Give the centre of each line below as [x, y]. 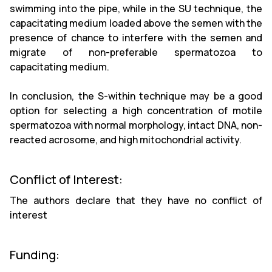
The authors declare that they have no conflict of [136, 200]
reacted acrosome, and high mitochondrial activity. [126, 139]
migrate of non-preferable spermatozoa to [136, 52]
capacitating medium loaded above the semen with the [136, 23]
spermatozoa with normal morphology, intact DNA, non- [136, 125]
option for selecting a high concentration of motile [136, 110]
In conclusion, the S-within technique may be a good [136, 96]
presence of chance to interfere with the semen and [136, 37]
